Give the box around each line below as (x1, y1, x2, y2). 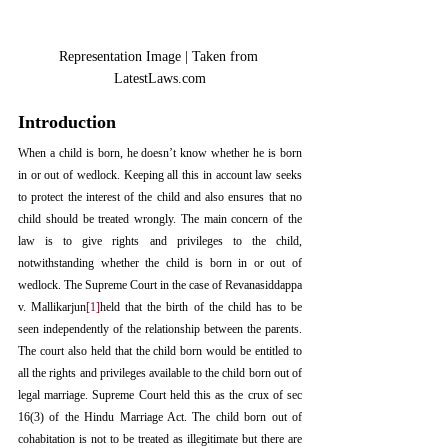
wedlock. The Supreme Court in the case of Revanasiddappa (18, 278, 302, 293)
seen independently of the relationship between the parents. (18, 322, 302, 337)
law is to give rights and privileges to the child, (18, 234, 302, 249)
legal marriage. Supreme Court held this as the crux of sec (18, 388, 302, 403)
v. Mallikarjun (18, 300, 87, 315)
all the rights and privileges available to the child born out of (18, 366, 302, 381)
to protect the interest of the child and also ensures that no (18, 190, 302, 205)
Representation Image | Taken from (58, 49, 262, 65)
